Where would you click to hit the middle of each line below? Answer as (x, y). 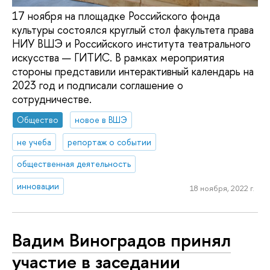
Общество (38, 119)
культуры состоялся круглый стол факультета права (133, 30)
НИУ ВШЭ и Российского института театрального (131, 44)
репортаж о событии (110, 142)
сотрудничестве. (53, 99)
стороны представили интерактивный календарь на (133, 72)
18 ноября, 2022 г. (222, 188)
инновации (38, 186)
